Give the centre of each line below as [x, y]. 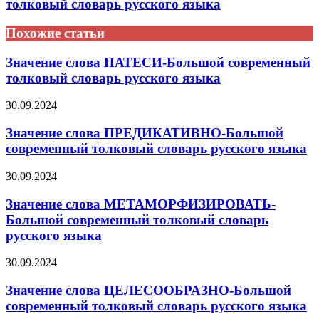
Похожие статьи [55, 33]
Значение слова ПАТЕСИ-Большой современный [158, 62]
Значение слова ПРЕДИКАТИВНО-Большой [145, 133]
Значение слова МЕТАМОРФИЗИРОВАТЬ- [141, 204]
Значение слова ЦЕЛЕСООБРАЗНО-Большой [148, 290]
